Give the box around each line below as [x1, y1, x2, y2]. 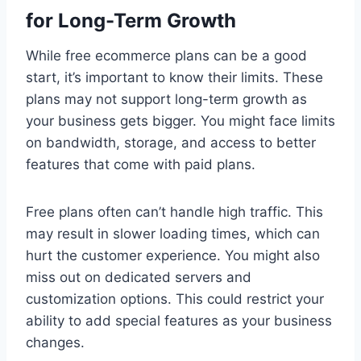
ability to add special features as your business [26, 313, 332, 330]
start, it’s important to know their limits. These [26, 69, 323, 86]
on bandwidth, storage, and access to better [26, 135, 316, 151]
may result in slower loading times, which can [26, 226, 320, 243]
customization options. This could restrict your [26, 291, 324, 308]
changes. [26, 334, 85, 351]
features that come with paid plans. [26, 156, 255, 173]
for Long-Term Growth [26, 9, 236, 33]
